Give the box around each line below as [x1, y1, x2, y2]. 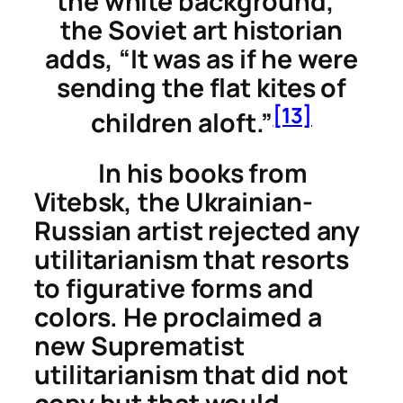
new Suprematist [34, 327, 245, 363]
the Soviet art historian [60, 13, 343, 49]
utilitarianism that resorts [34, 241, 350, 277]
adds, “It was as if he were [45, 41, 358, 77]
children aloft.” [90, 104, 273, 140]
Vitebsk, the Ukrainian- [34, 184, 313, 219]
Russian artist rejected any [34, 212, 361, 248]
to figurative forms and [34, 270, 314, 306]
